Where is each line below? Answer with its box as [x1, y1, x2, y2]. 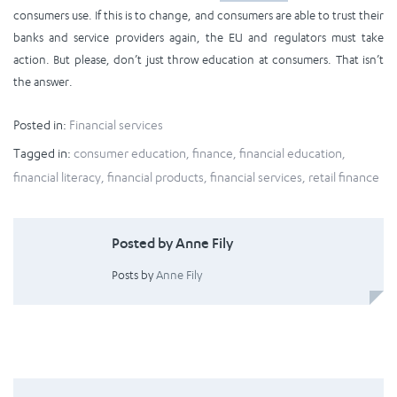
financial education [239, 144, 342, 160]
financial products [107, 168, 204, 184]
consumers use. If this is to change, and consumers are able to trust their [13, 7, 384, 22]
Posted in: [13, 116, 66, 132]
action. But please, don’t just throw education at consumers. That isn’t [13, 51, 384, 66]
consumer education [74, 144, 186, 160]
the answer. [13, 74, 73, 89]
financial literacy [13, 168, 101, 184]
